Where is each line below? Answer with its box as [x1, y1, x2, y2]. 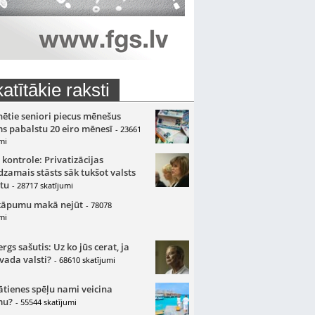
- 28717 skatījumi [11, 180, 73, 191]
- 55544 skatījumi [15, 297, 77, 307]
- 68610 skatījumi [53, 255, 115, 265]
